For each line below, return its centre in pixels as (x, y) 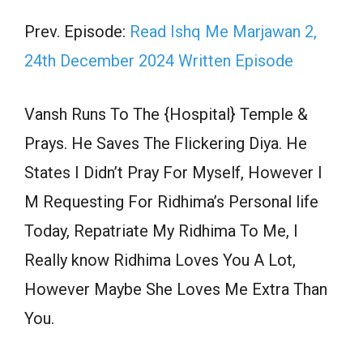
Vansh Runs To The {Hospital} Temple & (166, 115)
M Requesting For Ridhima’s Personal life (171, 202)
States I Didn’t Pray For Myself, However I (173, 173)
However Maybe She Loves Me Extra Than (176, 290)
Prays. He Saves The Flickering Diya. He (166, 144)
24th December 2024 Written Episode (159, 61)
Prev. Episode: (77, 32)
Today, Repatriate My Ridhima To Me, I (161, 231)
